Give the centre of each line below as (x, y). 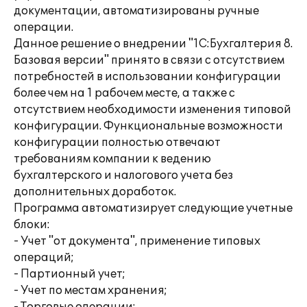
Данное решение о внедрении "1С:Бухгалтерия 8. (153, 44)
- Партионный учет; (70, 274)
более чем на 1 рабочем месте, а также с (124, 93)
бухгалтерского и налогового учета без (123, 175)
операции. (44, 27)
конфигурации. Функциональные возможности (148, 126)
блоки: (32, 225)
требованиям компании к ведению (112, 159)
